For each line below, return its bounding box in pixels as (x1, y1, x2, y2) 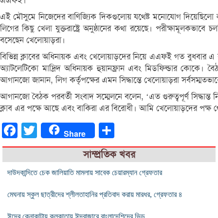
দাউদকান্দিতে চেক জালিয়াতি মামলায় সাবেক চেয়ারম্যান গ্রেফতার (7, 168, 162, 177)
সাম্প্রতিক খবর (83, 148, 135, 161)
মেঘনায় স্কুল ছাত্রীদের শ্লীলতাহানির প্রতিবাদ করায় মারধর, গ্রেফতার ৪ (7, 190, 182, 199)
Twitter (37, 126, 59, 134)
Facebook (18, 126, 48, 134)
